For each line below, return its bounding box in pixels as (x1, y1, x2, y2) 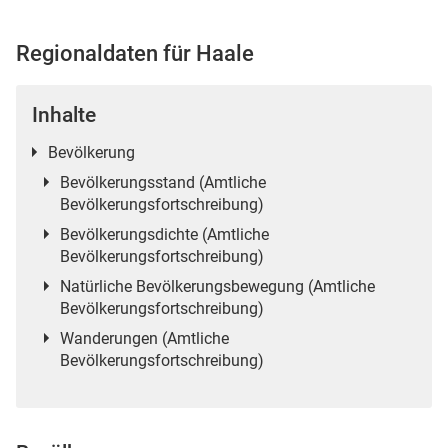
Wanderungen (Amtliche (59, 328, 229, 348)
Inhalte (32, 102, 96, 127)
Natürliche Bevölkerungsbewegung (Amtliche (59, 276, 375, 296)
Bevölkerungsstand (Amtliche (59, 172, 266, 192)
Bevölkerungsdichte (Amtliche (59, 224, 269, 244)
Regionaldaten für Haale (16, 39, 254, 66)
